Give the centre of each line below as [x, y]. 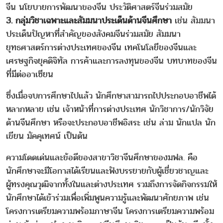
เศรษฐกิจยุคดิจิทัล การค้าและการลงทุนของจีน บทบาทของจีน [111, 61]
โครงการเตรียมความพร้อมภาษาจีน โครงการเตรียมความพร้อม [110, 211]
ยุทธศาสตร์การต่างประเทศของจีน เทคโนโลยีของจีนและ [101, 47]
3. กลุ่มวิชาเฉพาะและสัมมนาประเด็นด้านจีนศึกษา [89, 20]
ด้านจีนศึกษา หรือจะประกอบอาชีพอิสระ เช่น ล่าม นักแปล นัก [111, 122]
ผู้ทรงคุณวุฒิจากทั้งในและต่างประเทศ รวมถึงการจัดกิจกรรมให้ [111, 184]
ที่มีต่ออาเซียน [30, 74]
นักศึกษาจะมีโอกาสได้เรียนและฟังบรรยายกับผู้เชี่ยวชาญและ [107, 171]
